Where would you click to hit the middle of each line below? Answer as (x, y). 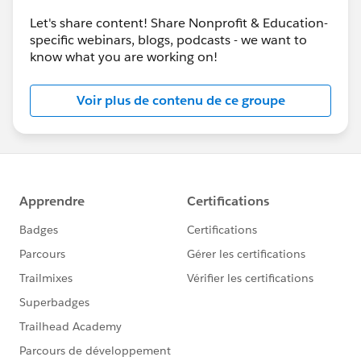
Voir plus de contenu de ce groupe (180, 100)
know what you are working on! (124, 56)
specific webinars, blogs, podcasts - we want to (168, 39)
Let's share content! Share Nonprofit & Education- (179, 23)
